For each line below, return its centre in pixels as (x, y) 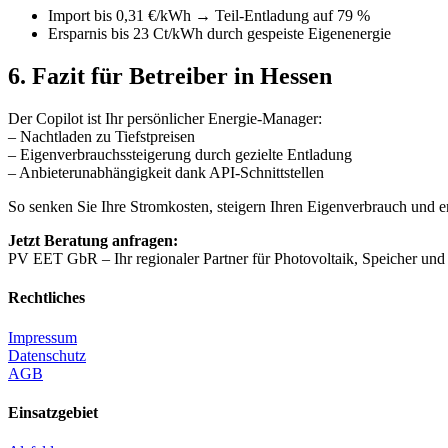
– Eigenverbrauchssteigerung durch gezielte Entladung (180, 155)
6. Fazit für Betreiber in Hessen (170, 76)
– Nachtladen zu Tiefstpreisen (101, 137)
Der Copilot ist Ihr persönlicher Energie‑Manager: (165, 119)
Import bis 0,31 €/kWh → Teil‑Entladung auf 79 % (209, 16)
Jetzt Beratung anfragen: (93, 241)
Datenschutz (47, 355)
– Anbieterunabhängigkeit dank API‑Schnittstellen (166, 173)
